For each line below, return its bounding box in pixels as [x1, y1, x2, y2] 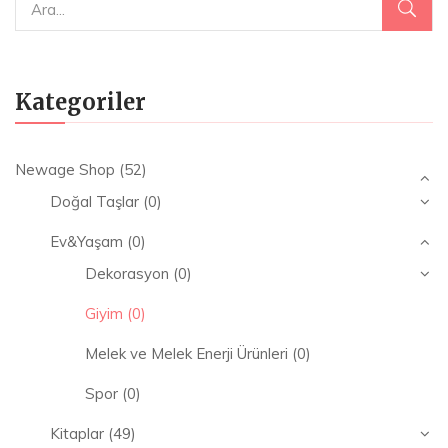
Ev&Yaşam [50, 232, 123, 251]
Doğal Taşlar [50, 192, 139, 211]
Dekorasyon [85, 264, 169, 283]
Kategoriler [15, 88, 146, 116]
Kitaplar [50, 424, 104, 443]
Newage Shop [15, 160, 115, 179]
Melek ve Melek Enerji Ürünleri [85, 344, 288, 363]
